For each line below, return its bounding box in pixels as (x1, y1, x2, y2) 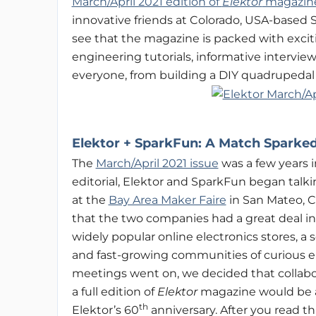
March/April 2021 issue (95, 156, 219, 170)
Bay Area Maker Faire (108, 193, 226, 207)
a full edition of (71, 284, 157, 298)
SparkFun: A (130, 135, 215, 151)
